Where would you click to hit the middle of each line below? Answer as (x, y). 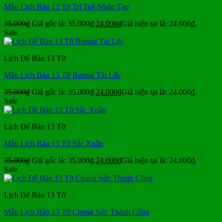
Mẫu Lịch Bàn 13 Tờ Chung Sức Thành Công (77, 212)
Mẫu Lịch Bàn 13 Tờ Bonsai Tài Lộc (62, 75)
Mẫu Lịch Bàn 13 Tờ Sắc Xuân (54, 143)
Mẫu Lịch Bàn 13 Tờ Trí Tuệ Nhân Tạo (66, 6)
